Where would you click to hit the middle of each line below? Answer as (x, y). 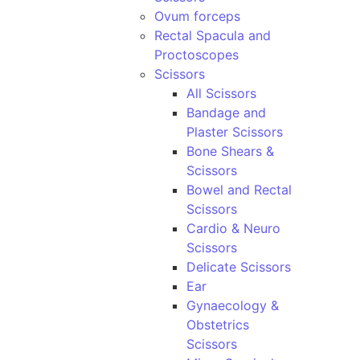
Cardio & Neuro (233, 228)
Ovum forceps (197, 16)
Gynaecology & (233, 305)
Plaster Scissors (235, 132)
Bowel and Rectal (239, 190)
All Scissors (221, 93)
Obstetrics (218, 325)
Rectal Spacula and (213, 35)
